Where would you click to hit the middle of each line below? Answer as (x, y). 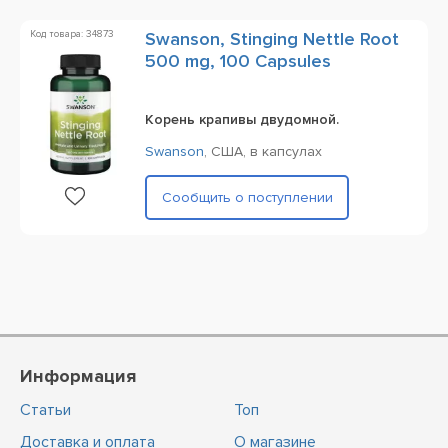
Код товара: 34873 (72, 34)
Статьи (45, 410)
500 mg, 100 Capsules (238, 61)
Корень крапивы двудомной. (242, 119)
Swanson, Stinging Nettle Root (272, 39)
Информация (78, 376)
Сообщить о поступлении (247, 197)
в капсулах (286, 151)
